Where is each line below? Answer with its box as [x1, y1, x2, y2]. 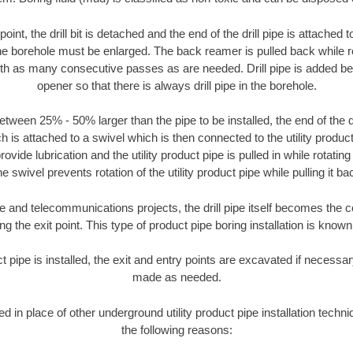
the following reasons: [121, 322, 232, 336]
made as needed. [132, 270, 221, 284]
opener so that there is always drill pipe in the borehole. [36, 78, 317, 92]
